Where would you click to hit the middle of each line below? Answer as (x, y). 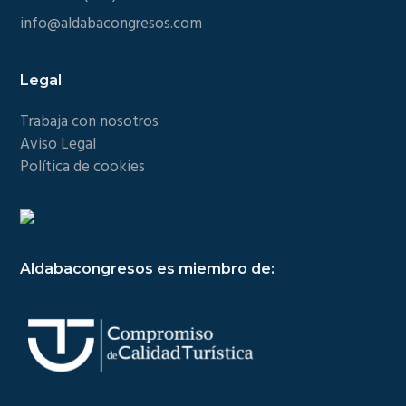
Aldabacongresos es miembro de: (148, 268)
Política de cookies (83, 167)
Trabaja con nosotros (90, 121)
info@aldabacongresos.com (111, 24)
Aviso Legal (58, 144)
